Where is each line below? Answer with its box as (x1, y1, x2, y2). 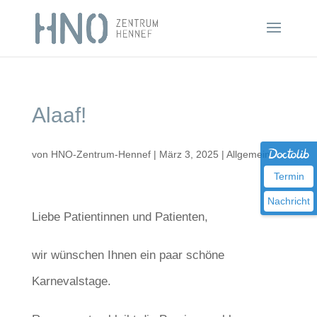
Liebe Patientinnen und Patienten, (31, 210, 208, 224)
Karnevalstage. (31, 275, 111, 288)
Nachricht (267, 195, 310, 207)
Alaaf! (31, 103, 86, 127)
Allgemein (226, 149, 270, 160)
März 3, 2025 (158, 149, 219, 160)
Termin (273, 171, 304, 182)
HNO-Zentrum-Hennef (50, 149, 151, 160)
